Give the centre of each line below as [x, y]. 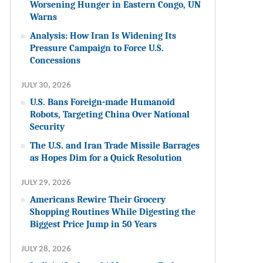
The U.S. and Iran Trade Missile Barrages [115, 145]
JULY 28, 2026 [46, 249]
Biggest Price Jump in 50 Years [94, 224]
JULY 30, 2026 [46, 85]
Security [48, 126]
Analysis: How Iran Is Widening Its [103, 35]
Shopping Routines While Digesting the [113, 211]
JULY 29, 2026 [46, 183]
